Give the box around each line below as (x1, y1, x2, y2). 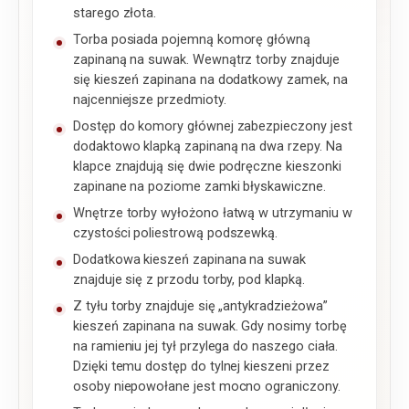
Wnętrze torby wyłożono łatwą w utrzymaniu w (73, 205, 352, 222)
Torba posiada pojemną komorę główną (73, 32, 310, 48)
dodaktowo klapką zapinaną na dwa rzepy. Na (73, 139, 342, 155)
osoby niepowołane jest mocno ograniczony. (73, 379, 341, 395)
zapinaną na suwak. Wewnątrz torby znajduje (73, 52, 340, 68)
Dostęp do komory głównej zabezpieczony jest (73, 119, 352, 135)
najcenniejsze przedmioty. (73, 92, 226, 109)
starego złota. (73, 5, 157, 22)
